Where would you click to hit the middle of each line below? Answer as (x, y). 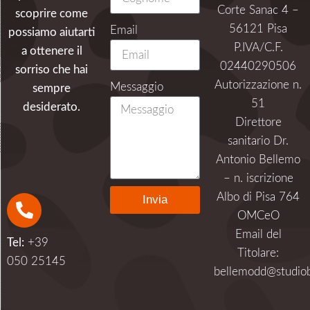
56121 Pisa (258, 28)
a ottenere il (52, 51)
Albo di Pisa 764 (258, 197)
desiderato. (52, 107)
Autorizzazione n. (258, 84)
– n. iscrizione (258, 178)
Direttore (258, 122)
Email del (258, 234)
